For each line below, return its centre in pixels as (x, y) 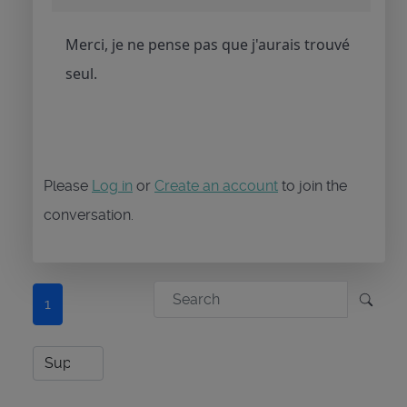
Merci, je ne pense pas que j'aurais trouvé (208, 44)
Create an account (216, 185)
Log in (112, 185)
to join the (313, 185)
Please (68, 185)
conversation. (89, 214)
